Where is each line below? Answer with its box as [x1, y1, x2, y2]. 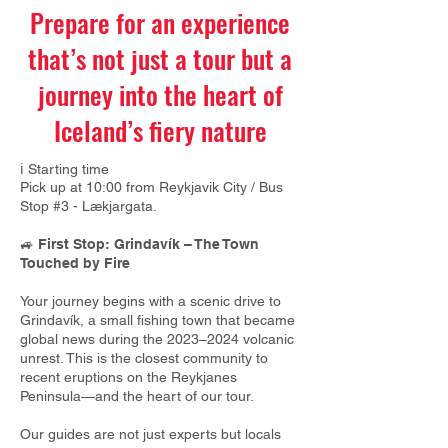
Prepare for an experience [30, 3, 290, 42]
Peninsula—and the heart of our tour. [20, 388, 254, 404]
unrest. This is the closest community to [20, 350, 268, 366]
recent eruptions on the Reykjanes [20, 369, 237, 385]
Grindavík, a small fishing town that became [20, 312, 295, 328]
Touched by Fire [20, 255, 130, 271]
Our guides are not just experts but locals [20, 426, 281, 442]
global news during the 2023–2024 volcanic [20, 331, 294, 347]
